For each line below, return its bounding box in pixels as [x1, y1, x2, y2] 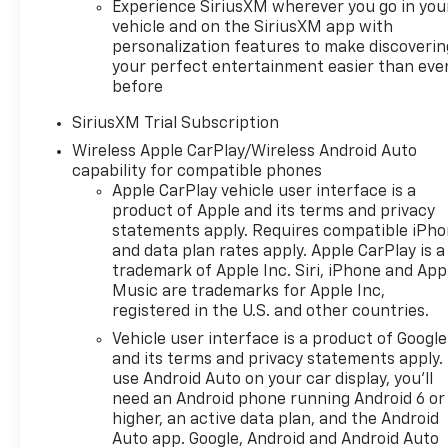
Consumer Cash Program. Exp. [52, 36, 280, 53]
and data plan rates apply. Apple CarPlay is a [112, 244, 446, 261]
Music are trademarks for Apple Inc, [112, 284, 386, 301]
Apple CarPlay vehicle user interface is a [112, 184, 417, 201]
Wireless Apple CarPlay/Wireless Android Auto [72, 144, 418, 161]
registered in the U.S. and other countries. [112, 304, 430, 321]
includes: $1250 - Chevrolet [52, 14, 256, 31]
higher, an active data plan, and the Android [112, 412, 440, 429]
